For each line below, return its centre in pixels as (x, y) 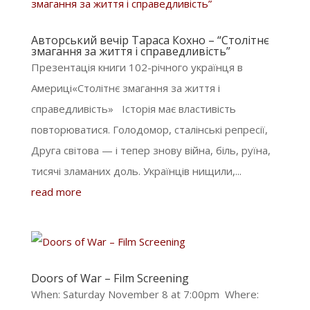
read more (56, 192)
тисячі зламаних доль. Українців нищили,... (136, 171)
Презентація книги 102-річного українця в (137, 67)
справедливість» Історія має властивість (133, 109)
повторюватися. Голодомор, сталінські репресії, (149, 129)
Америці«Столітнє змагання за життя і (125, 88)
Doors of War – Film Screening (110, 278)
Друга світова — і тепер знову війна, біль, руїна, (151, 150)
